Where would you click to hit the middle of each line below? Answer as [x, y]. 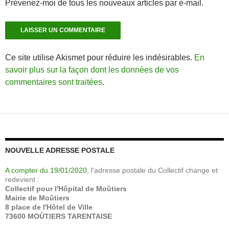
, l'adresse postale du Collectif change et [152, 170]
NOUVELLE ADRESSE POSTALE [60, 150]
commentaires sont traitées [54, 82]
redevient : [22, 179]
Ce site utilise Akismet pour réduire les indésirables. [100, 57]
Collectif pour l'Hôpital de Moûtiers [66, 188]
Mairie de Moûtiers [37, 198]
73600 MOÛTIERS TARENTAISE [59, 216]
